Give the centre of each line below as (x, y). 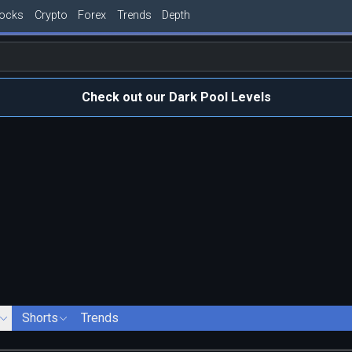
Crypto (51, 15)
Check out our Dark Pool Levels (176, 97)
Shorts (40, 317)
